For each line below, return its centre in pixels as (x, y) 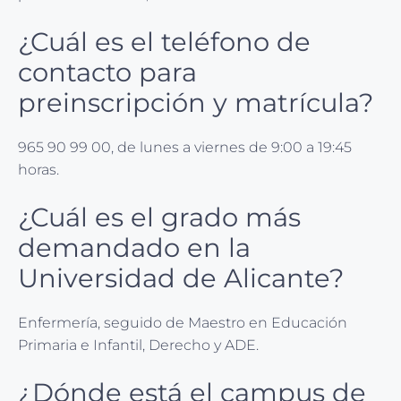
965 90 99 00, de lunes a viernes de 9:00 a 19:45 (185, 148)
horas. (38, 170)
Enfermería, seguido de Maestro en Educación (183, 323)
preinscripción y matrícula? (196, 103)
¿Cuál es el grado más (159, 218)
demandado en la (134, 248)
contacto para (107, 73)
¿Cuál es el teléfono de (164, 42)
